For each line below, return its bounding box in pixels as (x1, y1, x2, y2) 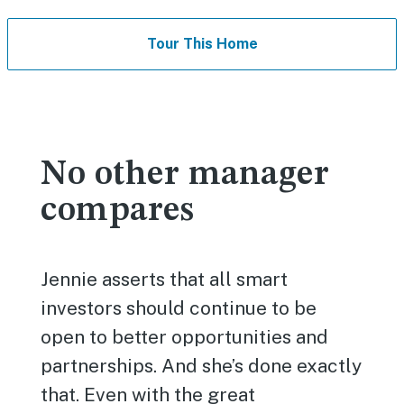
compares (41, 194, 195, 228)
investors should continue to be (41, 297, 317, 319)
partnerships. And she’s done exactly (41, 354, 363, 377)
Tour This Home (146, 35, 258, 52)
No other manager (41, 158, 330, 192)
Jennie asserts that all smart (41, 268, 289, 290)
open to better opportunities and (41, 326, 329, 348)
